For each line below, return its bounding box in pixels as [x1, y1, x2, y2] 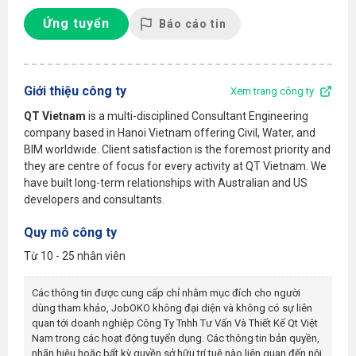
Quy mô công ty [24, 224, 117, 240]
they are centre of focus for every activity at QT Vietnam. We [24, 159, 327, 172]
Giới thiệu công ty [24, 83, 126, 99]
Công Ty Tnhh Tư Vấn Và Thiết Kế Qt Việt [137, 316, 318, 329]
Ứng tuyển [43, 16, 110, 31]
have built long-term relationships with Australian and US [24, 176, 308, 189]
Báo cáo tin [158, 17, 226, 30]
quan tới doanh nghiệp [32, 316, 137, 329]
